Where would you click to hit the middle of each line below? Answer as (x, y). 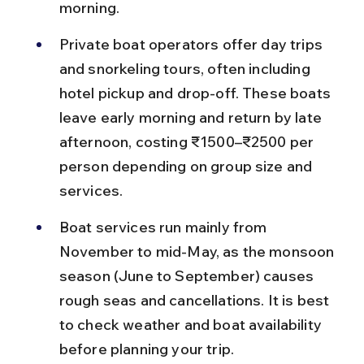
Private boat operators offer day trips (193, 44)
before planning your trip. (146, 349)
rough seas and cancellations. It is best (196, 300)
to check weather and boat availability (192, 324)
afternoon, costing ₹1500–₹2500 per (188, 141)
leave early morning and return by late (192, 117)
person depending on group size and (187, 166)
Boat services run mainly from (165, 227)
